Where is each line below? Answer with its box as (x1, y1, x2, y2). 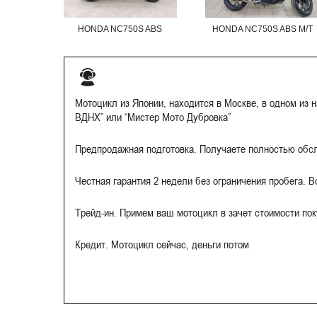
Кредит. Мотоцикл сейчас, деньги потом (74, 236, 249, 251)
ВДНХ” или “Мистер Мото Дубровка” (74, 109, 231, 124)
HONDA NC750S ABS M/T (212, 23, 313, 34)
